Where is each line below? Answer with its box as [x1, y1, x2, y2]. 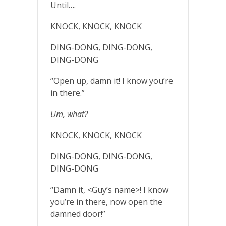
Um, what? [50, 108, 88, 120]
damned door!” [50, 208, 105, 219]
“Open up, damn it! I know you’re [50, 75, 173, 86]
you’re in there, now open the [50, 196, 162, 207]
